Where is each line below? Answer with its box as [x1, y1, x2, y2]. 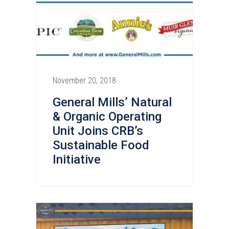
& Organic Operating [53, 109, 162, 124]
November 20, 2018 [53, 76, 116, 86]
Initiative [53, 152, 101, 167]
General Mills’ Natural [53, 95, 172, 110]
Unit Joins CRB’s [53, 124, 143, 139]
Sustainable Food [53, 138, 149, 153]
